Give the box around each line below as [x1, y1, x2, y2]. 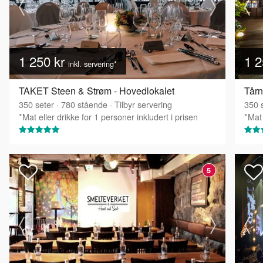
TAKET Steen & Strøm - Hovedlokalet [19, 83, 174, 97]
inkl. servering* [68, 58, 117, 69]
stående [75, 97, 107, 110]
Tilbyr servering [114, 97, 172, 110]
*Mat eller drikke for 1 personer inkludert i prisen [19, 110, 198, 123]
